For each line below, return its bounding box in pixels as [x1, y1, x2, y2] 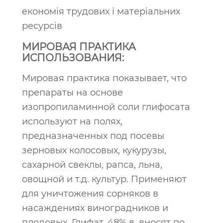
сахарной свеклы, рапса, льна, [22, 159, 162, 170]
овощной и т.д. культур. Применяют [22, 174, 187, 185]
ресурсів [22, 20, 62, 31]
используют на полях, [22, 116, 122, 127]
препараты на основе [22, 87, 123, 98]
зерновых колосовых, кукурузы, [22, 145, 166, 156]
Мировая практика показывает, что [22, 73, 187, 84]
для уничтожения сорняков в [22, 188, 158, 199]
